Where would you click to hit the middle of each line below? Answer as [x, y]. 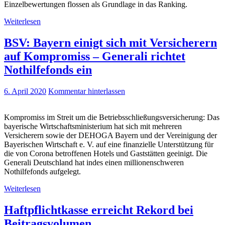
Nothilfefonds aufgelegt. [42, 172]
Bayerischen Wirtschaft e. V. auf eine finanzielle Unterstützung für [109, 145]
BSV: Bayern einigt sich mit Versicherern [110, 43]
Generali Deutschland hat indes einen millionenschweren [94, 163]
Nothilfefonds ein [48, 70]
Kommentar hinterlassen [87, 91]
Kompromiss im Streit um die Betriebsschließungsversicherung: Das [112, 118]
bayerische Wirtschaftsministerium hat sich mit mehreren [93, 127]
